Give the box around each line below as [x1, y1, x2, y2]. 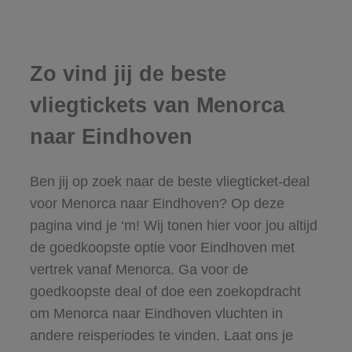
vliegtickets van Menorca [29, 93, 284, 118]
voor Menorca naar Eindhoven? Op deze [29, 195, 284, 211]
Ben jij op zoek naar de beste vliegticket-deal [29, 173, 310, 189]
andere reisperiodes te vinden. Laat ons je [29, 327, 293, 343]
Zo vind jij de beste [29, 62, 226, 86]
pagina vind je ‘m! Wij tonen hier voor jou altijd [29, 217, 317, 233]
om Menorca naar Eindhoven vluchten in [29, 305, 283, 321]
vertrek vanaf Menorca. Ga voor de [29, 261, 248, 277]
